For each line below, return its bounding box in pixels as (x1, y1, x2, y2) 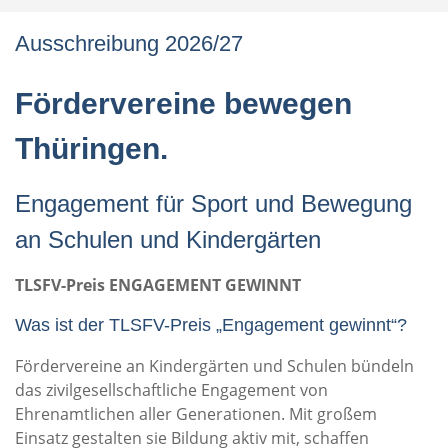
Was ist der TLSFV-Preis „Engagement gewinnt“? (15, 315, 407, 335)
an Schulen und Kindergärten (15, 226, 321, 253)
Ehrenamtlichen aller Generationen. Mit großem (15, 403, 377, 425)
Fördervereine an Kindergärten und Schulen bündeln (15, 355, 414, 377)
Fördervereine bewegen (15, 87, 352, 120)
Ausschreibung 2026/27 (15, 31, 243, 56)
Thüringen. (15, 132, 168, 165)
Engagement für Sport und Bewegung (15, 190, 412, 217)
